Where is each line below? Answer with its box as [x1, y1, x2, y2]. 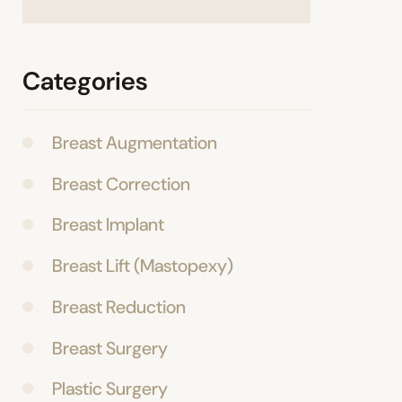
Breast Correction [52, 171, 191, 196]
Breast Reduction [52, 294, 187, 319]
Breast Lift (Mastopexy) [52, 254, 234, 278]
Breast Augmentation [52, 130, 218, 154]
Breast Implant [52, 213, 165, 237]
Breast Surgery [52, 336, 169, 360]
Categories [22, 65, 147, 99]
